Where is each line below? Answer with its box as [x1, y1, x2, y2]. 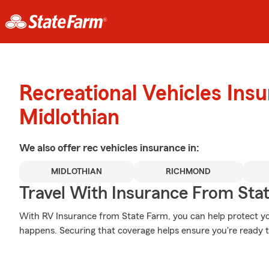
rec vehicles [83, 142, 140, 153]
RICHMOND [166, 168, 211, 176]
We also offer [19, 142, 83, 153]
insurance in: [140, 142, 199, 153]
